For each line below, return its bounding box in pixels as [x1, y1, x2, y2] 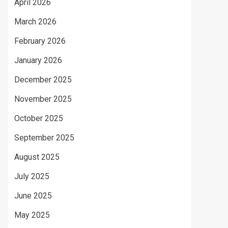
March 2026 [14, 17, 56, 26]
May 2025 [14, 210, 50, 220]
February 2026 [14, 36, 66, 46]
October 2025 [14, 113, 63, 123]
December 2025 [14, 75, 72, 84]
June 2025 [14, 191, 52, 201]
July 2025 [14, 172, 49, 181]
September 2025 [14, 133, 74, 142]
